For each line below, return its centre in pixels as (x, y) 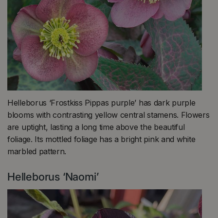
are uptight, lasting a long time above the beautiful (96, 127)
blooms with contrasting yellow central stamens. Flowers (109, 115)
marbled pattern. (38, 151)
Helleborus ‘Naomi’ (53, 176)
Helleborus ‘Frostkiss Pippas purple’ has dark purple (101, 102)
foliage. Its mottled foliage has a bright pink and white (101, 139)
